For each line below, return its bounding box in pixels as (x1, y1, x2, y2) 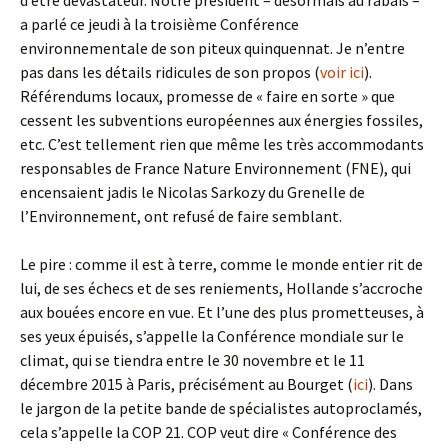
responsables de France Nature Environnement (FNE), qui (20, 158, 411, 178)
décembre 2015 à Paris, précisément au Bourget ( (20, 374, 353, 394)
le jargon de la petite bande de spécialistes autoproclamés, (20, 398, 422, 418)
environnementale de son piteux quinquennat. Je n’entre (20, 38, 405, 58)
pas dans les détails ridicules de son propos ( (20, 62, 320, 82)
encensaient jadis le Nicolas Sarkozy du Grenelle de (20, 182, 365, 202)
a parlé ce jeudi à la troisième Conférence (20, 14, 299, 34)
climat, (20, 350, 72, 370)
